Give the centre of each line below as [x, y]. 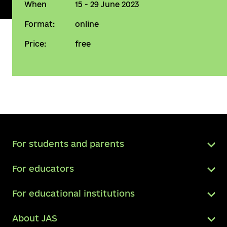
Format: [40, 24]
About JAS [35, 218]
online [87, 24]
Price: [35, 44]
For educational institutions [73, 193]
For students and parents [68, 144]
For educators [43, 168]
